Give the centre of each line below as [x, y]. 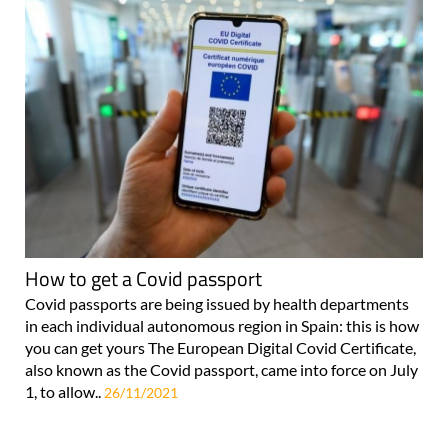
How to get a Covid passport [143, 278]
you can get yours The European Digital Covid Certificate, [220, 347]
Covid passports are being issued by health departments [217, 303]
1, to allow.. [64, 391]
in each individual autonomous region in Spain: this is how [222, 325]
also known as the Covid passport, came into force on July [221, 369]
